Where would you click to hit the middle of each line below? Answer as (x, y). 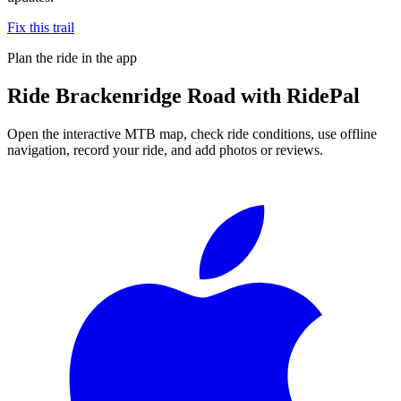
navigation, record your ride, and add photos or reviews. (165, 149)
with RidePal (298, 95)
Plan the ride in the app (72, 57)
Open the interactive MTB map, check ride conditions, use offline (192, 133)
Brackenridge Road (145, 95)
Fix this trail (41, 27)
